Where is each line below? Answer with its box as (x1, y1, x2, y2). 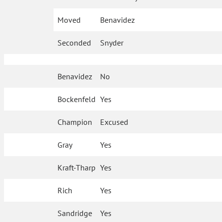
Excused (100, 117, 129, 127)
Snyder (100, 38, 124, 48)
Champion (57, 117, 93, 127)
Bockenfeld (57, 94, 96, 104)
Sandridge (57, 208, 93, 218)
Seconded (57, 38, 91, 48)
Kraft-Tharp (57, 163, 96, 172)
